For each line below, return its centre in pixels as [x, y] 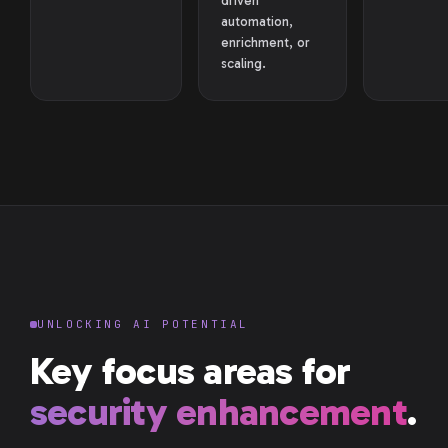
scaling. [243, 63]
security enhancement [218, 412]
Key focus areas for [190, 371]
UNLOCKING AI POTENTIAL [143, 324]
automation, [257, 21]
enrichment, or [265, 42]
